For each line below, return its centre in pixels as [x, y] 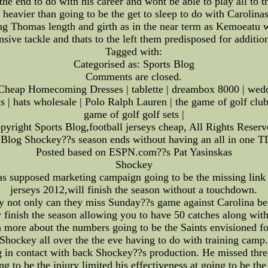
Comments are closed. [134, 76]
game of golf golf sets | [134, 114]
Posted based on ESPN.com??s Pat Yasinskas [134, 152]
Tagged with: [134, 51]
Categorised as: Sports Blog [134, 64]
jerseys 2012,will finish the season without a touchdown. [134, 189]
